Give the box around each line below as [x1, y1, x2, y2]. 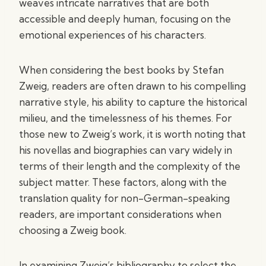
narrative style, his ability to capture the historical [19, 96, 247, 108]
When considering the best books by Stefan [19, 64, 224, 76]
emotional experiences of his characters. [19, 28, 206, 41]
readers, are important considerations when [19, 208, 221, 220]
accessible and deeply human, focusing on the [19, 12, 231, 25]
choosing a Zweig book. [19, 224, 126, 236]
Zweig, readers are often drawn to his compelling [19, 80, 246, 92]
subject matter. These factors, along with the [19, 176, 227, 188]
